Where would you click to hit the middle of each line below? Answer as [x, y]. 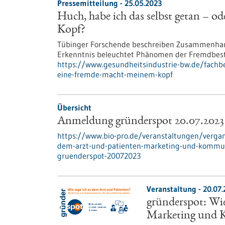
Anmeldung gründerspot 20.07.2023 [141, 122]
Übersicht [74, 107]
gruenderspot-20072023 [99, 156]
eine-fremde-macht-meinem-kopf [115, 74]
